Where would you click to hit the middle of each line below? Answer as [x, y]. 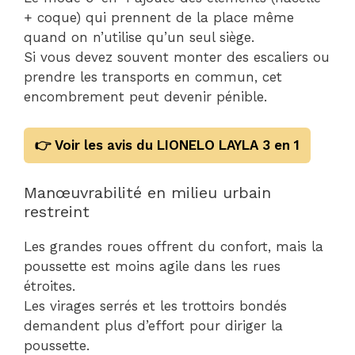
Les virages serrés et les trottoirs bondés [155, 306]
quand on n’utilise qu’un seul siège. [139, 37]
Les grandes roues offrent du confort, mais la [174, 246]
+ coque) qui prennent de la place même [159, 17]
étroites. [50, 286]
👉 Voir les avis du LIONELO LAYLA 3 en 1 [167, 145]
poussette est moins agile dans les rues [152, 266]
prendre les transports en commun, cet [153, 77]
